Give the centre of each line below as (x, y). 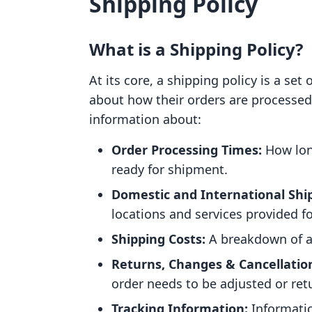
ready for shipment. (170, 169)
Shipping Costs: (158, 239)
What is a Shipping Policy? (196, 49)
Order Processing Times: (187, 150)
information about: (145, 119)
